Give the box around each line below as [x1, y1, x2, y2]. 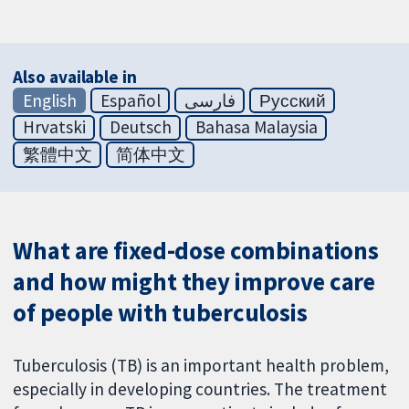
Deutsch [109, 116, 172, 139]
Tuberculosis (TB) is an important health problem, [13, 354, 390, 377]
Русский [258, 89, 326, 111]
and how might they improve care [13, 267, 376, 298]
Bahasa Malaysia [194, 116, 318, 139]
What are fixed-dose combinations [13, 236, 380, 267]
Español [100, 89, 161, 111]
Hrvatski [22, 116, 86, 139]
